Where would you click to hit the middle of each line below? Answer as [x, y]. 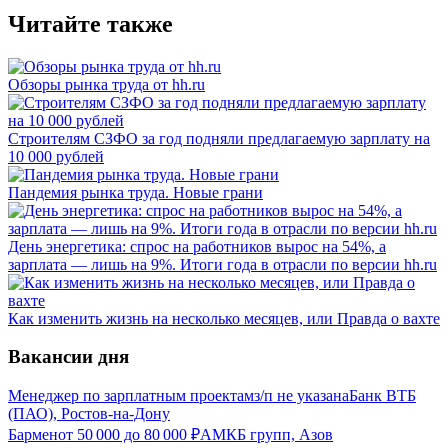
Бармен [33, 435]
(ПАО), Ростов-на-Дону [89, 414]
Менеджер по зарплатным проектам [131, 396]
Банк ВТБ [382, 396]
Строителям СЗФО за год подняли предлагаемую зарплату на [219, 138]
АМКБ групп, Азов [266, 435]
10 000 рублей [56, 156]
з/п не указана [301, 396]
